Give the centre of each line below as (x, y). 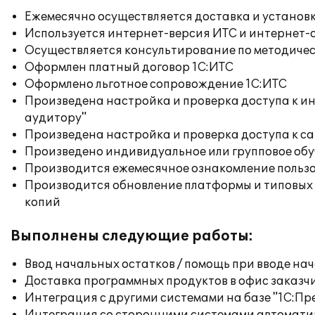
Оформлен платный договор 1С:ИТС (129, 67)
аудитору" (56, 118)
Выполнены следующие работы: (132, 236)
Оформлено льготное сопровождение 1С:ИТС (156, 84)
